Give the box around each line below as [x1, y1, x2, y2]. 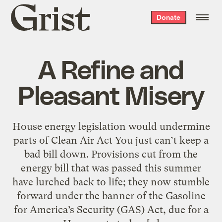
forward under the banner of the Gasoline [16, 189, 206, 202]
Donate [156, 13, 180, 21]
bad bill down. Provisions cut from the [24, 148, 198, 160]
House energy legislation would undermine [12, 120, 210, 132]
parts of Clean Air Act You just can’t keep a [13, 134, 209, 146]
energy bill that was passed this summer [21, 162, 201, 174]
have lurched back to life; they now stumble [12, 175, 210, 188]
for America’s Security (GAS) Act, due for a [13, 203, 209, 216]
